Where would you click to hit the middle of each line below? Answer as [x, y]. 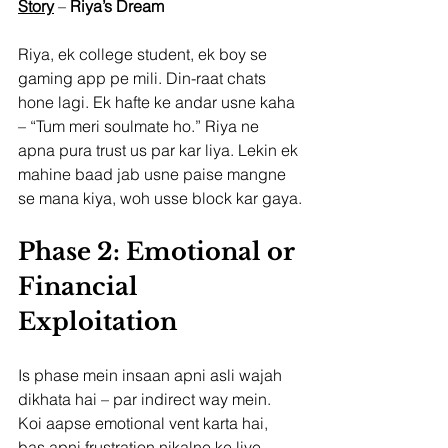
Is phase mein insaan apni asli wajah [152, 374]
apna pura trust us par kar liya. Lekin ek [160, 149]
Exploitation [97, 321]
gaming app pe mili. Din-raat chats [144, 77]
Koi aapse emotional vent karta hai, [145, 422]
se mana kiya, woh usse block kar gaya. [160, 197]
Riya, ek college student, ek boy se [144, 53]
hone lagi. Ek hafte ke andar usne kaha [158, 101]
